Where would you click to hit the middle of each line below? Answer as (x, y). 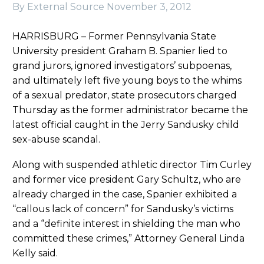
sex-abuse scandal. (56, 140)
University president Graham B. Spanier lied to (120, 51)
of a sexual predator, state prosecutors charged (125, 95)
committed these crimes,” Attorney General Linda (128, 238)
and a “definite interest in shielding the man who (126, 223)
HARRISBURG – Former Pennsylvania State (114, 37)
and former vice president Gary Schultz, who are (127, 179)
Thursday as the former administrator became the (130, 110)
